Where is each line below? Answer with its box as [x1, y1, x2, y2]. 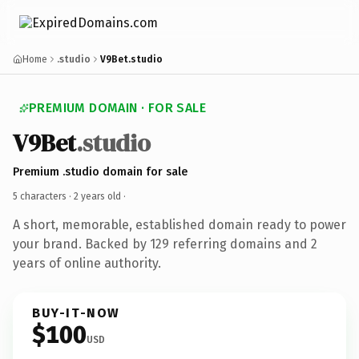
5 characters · [13, 190, 74, 202]
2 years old [74, 190, 121, 202]
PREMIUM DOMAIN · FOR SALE [29, 100, 206, 115]
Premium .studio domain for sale [13, 164, 188, 179]
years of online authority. [13, 255, 161, 271]
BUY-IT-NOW [32, 305, 120, 321]
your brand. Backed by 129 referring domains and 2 [13, 236, 317, 252]
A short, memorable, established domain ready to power [13, 216, 346, 232]
